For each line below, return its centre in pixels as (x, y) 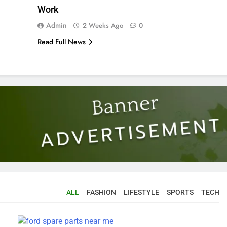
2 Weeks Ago (103, 25)
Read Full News (61, 41)
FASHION (102, 192)
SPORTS (180, 192)
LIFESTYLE (142, 192)
